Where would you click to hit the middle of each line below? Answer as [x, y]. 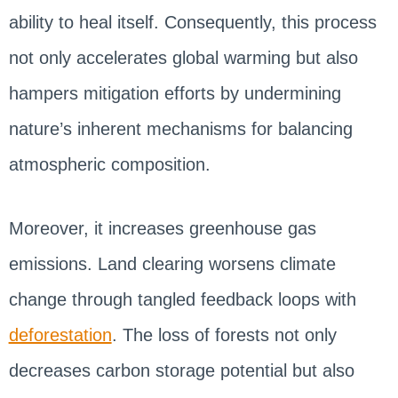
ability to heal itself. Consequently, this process [192, 22]
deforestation [60, 334]
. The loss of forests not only [224, 334]
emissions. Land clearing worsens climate [172, 263]
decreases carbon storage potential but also [181, 370]
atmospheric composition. [109, 164]
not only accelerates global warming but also [183, 57]
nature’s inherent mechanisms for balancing [180, 128]
